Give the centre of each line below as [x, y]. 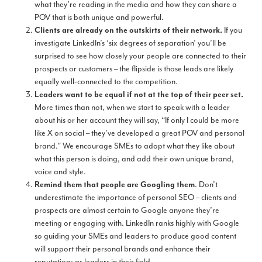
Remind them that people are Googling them [114, 185]
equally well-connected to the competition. [106, 82]
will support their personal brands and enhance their [122, 249]
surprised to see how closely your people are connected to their [140, 56]
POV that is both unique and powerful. [99, 18]
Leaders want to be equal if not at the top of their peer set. [139, 95]
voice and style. [60, 172]
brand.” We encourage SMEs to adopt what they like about [134, 146]
